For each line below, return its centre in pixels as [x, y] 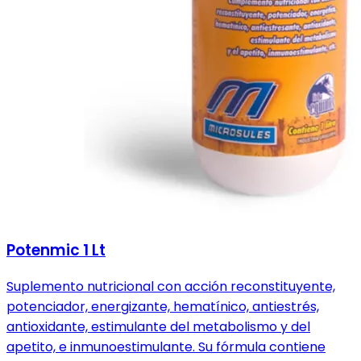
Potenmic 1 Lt [56, 250]
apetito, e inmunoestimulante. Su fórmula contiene [166, 347]
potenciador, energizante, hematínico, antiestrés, [163, 307]
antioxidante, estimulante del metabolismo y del [158, 327]
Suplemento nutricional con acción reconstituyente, [171, 287]
